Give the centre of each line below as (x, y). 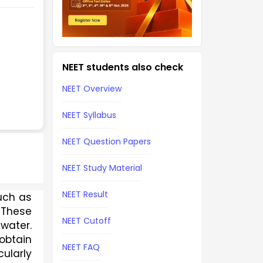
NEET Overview (92, 89)
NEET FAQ (81, 247)
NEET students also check (123, 67)
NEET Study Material (102, 168)
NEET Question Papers (107, 141)
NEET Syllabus (89, 115)
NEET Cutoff (87, 221)
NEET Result (85, 194)
